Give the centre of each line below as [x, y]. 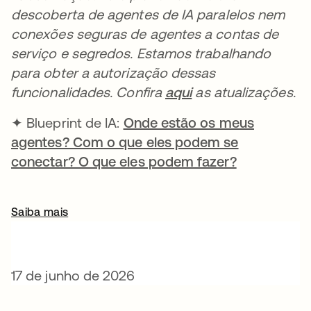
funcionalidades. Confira [89, 92]
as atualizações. [244, 92]
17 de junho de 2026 [73, 275]
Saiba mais [40, 212]
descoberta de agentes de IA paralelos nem [148, 14]
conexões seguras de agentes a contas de [145, 34]
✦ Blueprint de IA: [67, 123]
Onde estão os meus [188, 123]
